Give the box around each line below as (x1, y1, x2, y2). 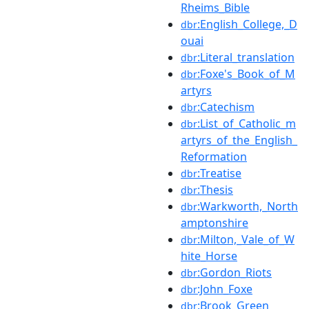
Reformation (181, 148, 247, 164)
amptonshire (181, 215, 248, 230)
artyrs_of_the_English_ (181, 132, 297, 148)
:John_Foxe (197, 281, 252, 297)
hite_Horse (181, 248, 237, 263)
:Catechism (197, 99, 255, 114)
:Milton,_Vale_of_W (197, 231, 295, 247)
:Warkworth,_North (197, 198, 298, 214)
